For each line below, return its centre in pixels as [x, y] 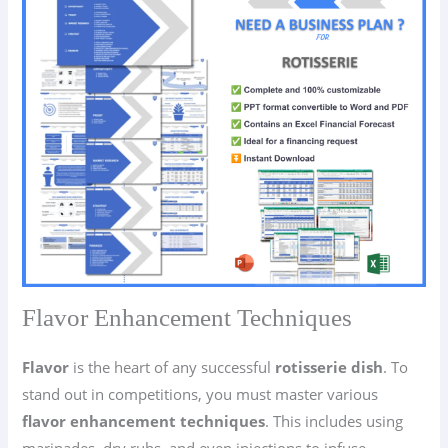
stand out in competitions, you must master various [200, 393]
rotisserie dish [329, 366]
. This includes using [334, 420]
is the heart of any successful [172, 366]
